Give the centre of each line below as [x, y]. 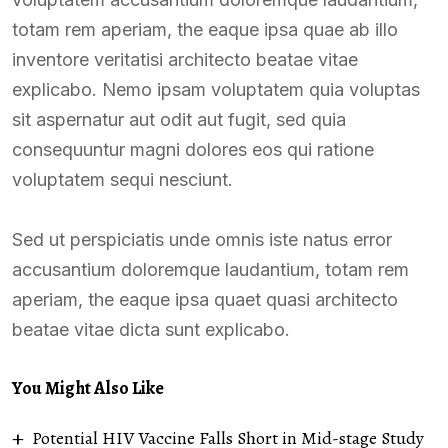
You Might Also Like [88, 387]
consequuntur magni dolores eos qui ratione [193, 149]
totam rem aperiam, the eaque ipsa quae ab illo [205, 29]
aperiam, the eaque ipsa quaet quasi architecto [205, 299]
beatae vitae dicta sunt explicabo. [151, 329]
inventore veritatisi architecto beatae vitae [185, 59]
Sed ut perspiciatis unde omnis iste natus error [202, 239]
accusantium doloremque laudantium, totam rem [210, 269]
